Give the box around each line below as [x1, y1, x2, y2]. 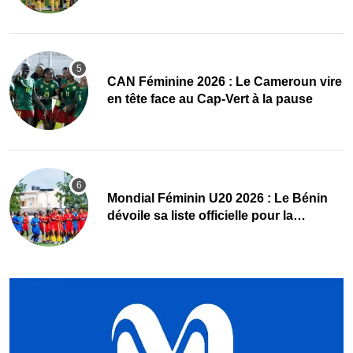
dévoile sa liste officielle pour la [107, 208, 293, 222]
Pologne [107, 225, 158, 240]
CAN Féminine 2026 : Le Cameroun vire [107, 74, 342, 88]
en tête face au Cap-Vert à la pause [107, 91, 313, 106]
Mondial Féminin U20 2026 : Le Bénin [107, 191, 328, 205]
